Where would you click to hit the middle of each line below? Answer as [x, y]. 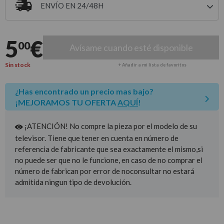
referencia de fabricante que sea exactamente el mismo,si [109, 149]
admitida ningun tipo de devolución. [73, 182]
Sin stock [18, 65]
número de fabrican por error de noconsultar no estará [105, 171]
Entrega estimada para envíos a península [110, 16]
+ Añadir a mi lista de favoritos [153, 65]
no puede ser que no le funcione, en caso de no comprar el [109, 160]
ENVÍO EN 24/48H [72, 5]
